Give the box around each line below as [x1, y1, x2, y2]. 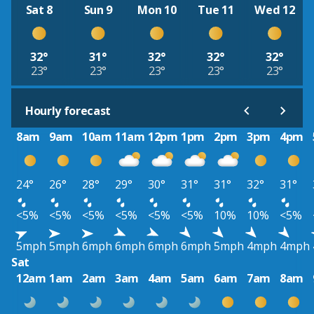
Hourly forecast [25, 103, 111, 119]
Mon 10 [137, 1, 177, 18]
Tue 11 [198, 1, 234, 18]
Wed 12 [254, 1, 295, 18]
